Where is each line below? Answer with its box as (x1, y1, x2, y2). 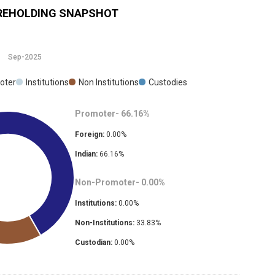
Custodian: (74, 238, 112, 247)
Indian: (74, 150, 98, 159)
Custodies (149, 77, 187, 88)
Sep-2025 (8, 53, 42, 62)
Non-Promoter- (74, 177, 139, 188)
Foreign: (74, 130, 104, 139)
